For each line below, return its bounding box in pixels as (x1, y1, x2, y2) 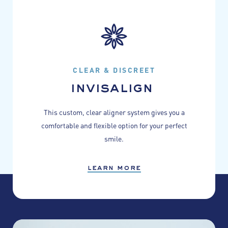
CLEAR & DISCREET (73, 64, 155, 76)
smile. (104, 132, 124, 145)
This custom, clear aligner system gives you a (43, 106, 185, 118)
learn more (87, 164, 141, 172)
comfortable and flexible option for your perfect (41, 119, 187, 131)
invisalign (70, 81, 153, 96)
